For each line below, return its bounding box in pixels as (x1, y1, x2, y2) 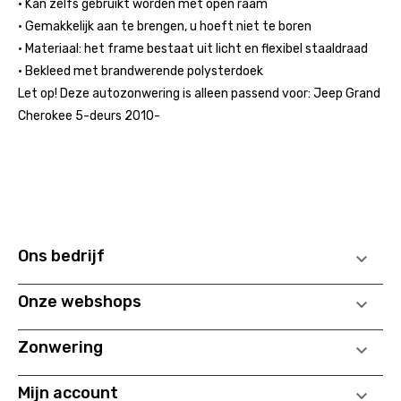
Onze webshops (18, 291, 141, 311)
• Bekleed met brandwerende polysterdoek (18, 63, 263, 79)
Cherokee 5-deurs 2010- (18, 107, 160, 124)
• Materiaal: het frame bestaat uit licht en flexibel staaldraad (18, 40, 368, 56)
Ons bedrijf (18, 245, 105, 266)
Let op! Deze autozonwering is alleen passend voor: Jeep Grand (18, 85, 380, 101)
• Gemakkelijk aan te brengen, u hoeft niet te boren (18, 18, 311, 34)
